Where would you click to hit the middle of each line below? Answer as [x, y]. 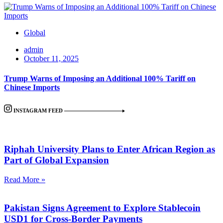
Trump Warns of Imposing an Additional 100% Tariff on [100, 78]
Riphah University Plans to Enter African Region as [110, 149]
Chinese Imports [32, 87]
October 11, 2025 [51, 59]
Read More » [25, 179]
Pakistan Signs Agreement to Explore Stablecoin [102, 208]
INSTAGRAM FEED [38, 110]
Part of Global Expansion [56, 160]
